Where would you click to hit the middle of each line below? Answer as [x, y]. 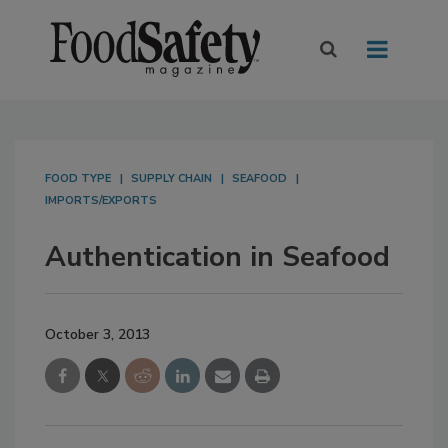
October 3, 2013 [97, 335]
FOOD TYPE [78, 179]
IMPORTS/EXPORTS [101, 201]
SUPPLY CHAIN [171, 179]
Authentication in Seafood [217, 257]
